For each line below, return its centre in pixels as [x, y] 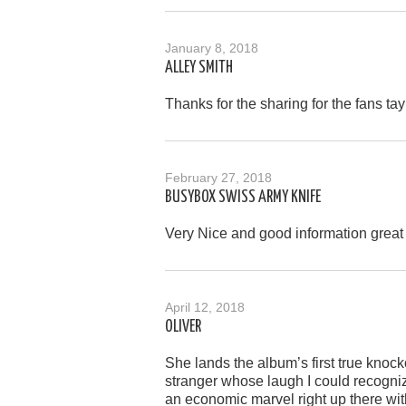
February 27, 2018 [218, 177]
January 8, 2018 [212, 48]
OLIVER [183, 327]
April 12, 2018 [205, 307]
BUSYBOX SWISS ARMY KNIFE [243, 197]
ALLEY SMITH [199, 68]
